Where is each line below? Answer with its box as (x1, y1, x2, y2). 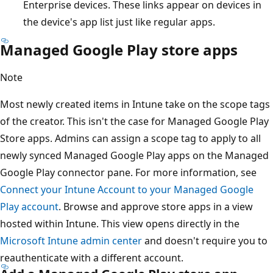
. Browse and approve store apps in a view (58, 199, 253, 213)
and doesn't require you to (142, 233, 268, 247)
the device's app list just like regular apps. (23, 15, 215, 29)
